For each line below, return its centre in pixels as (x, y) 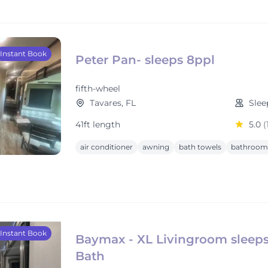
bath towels (200, 147)
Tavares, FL (113, 103)
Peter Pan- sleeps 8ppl (145, 60)
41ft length (98, 124)
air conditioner (106, 147)
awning (156, 147)
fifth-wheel (98, 89)
